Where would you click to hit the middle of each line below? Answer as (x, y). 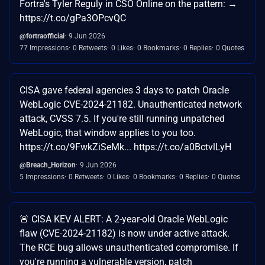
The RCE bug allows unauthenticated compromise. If (129, 248)
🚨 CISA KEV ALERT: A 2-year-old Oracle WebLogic (124, 219)
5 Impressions (42, 177)
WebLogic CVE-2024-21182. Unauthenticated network (131, 105)
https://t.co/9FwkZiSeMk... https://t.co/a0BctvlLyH (125, 147)
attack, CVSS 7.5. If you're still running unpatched (122, 119)
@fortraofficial (42, 36)
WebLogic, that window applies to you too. (108, 133)
